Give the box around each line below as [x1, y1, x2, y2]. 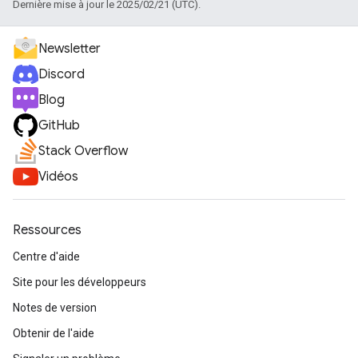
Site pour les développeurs [13, 276, 146, 288]
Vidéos [38, 169, 78, 185]
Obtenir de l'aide [13, 327, 94, 340]
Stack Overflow [38, 143, 128, 159]
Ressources [13, 222, 82, 238]
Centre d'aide [13, 250, 80, 263]
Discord [38, 66, 85, 82]
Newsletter [38, 41, 101, 57]
